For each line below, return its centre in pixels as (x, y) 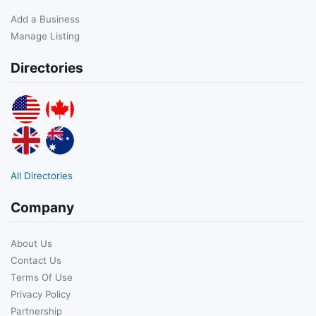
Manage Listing (45, 36)
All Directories (42, 175)
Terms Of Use (42, 277)
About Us (31, 243)
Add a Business (45, 19)
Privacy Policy (41, 294)
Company (42, 207)
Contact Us (36, 260)
